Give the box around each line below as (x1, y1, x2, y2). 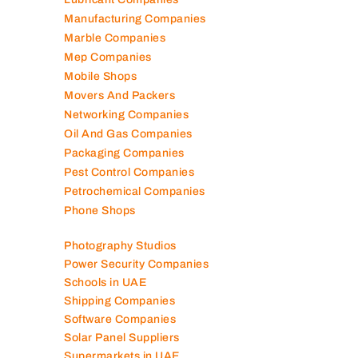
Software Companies (64, 312, 176, 325)
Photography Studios (64, 239, 177, 252)
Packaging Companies (64, 147, 185, 160)
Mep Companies (64, 51, 152, 64)
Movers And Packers (64, 89, 175, 102)
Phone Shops (64, 205, 136, 217)
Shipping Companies (64, 294, 175, 307)
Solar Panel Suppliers (64, 331, 180, 344)
